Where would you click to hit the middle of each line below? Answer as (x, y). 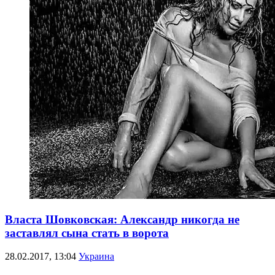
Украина (96, 257)
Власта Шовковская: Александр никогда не (122, 219)
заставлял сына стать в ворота (87, 233)
